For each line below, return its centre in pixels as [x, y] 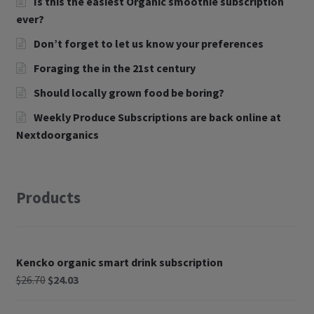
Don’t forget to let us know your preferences [149, 44]
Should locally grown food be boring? [129, 92]
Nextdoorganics [57, 134]
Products [48, 198]
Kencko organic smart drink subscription [119, 262]
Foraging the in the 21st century [115, 68]
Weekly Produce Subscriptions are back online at [158, 117]
